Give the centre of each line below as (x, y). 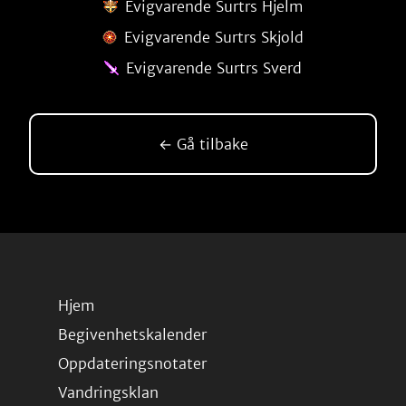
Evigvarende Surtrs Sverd (214, 68)
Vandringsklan (108, 392)
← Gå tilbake (203, 144)
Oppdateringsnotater (132, 363)
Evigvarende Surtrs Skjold (214, 37)
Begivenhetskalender (132, 334)
